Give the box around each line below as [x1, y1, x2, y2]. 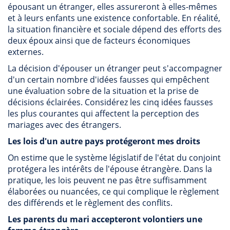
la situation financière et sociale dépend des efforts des [8, 24, 222, 35]
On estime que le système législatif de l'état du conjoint [8, 152, 221, 163]
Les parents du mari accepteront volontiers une [8, 214, 202, 225]
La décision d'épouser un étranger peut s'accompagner [8, 63, 222, 74]
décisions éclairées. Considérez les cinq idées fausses [8, 97, 213, 108]
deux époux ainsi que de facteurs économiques [8, 35, 190, 46]
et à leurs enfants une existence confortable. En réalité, [8, 12, 220, 24]
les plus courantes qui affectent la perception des [8, 108, 199, 119]
